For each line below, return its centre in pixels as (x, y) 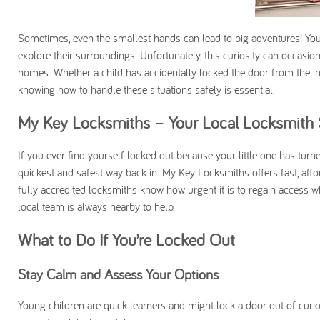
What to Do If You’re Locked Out (126, 239)
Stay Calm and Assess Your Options (118, 274)
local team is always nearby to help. (96, 206)
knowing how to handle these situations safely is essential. (146, 89)
